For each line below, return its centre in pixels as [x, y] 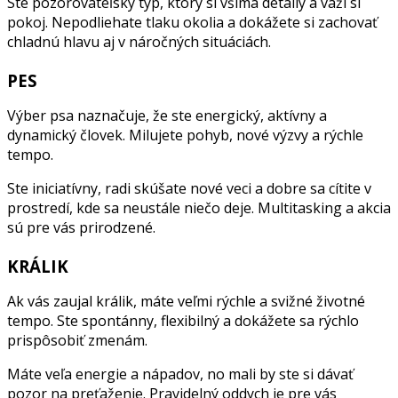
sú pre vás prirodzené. [81, 227]
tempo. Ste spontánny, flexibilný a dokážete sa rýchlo [183, 320]
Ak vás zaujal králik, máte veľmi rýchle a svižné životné [186, 301]
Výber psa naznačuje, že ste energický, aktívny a [167, 115]
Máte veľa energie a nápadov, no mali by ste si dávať [180, 374]
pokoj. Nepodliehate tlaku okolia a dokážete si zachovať [192, 22]
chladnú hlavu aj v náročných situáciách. [139, 41]
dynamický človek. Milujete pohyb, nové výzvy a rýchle [185, 135]
